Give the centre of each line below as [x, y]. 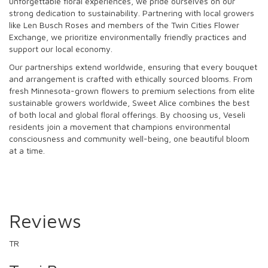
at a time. [27, 150]
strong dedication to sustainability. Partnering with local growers [132, 13]
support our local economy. [61, 48]
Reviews [45, 220]
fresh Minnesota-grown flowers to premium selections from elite [132, 90]
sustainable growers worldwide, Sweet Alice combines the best [129, 102]
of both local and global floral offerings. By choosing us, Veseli [127, 114]
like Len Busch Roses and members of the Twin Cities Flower [124, 25]
